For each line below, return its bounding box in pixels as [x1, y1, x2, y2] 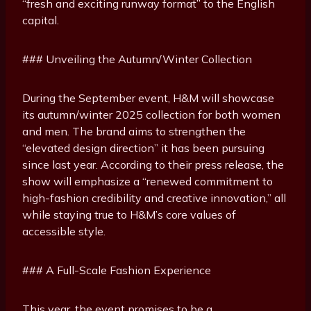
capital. [22, 13, 59, 28]
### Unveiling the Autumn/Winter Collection [22, 52, 252, 67]
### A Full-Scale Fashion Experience [22, 263, 211, 278]
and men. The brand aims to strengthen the [22, 124, 246, 139]
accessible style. [22, 224, 106, 239]
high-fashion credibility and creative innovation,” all [22, 191, 286, 205]
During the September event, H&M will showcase [22, 91, 274, 106]
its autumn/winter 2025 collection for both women [22, 108, 280, 122]
